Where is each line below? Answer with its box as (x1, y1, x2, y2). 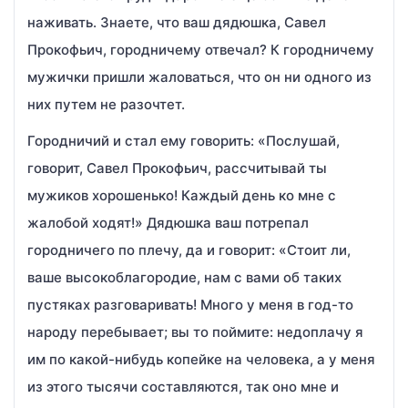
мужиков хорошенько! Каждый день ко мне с (27, 187, 336, 204)
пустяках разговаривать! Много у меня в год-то (27, 296, 353, 313)
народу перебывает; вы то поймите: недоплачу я (27, 323, 363, 341)
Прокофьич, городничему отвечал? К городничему (27, 41, 374, 58)
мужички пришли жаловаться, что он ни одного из (27, 68, 372, 86)
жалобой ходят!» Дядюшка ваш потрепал (27, 214, 309, 231)
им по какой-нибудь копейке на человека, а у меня (27, 351, 375, 368)
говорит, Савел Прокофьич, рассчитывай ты (27, 159, 327, 177)
